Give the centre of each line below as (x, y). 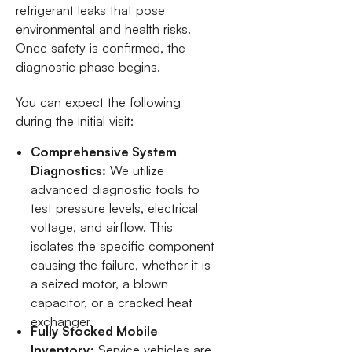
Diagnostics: (69, 170)
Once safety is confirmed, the (100, 48)
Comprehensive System (104, 151)
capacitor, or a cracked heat (112, 302)
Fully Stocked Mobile (95, 331)
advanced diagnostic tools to (115, 189)
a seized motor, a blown (100, 283)
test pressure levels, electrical (115, 208)
